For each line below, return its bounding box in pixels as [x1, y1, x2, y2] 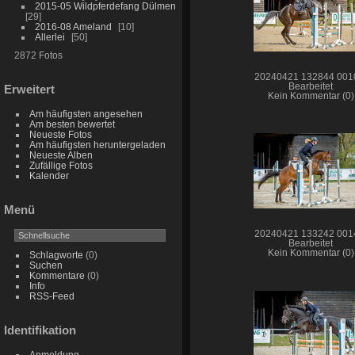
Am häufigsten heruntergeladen [29, 139, 166, 151]
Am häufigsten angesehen [29, 109, 143, 120]
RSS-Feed [29, 290, 74, 301]
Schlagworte [29, 249, 83, 260]
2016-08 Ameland [34, 21, 112, 32]
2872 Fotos [13, 50, 63, 61]
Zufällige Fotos [29, 160, 93, 171]
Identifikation [4, 323, 76, 337]
